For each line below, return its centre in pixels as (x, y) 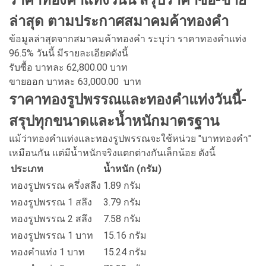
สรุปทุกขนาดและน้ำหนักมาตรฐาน (114, 121)
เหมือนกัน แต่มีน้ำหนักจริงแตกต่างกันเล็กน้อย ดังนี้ (112, 153)
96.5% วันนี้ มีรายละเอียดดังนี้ (69, 53)
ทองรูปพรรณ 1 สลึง (51, 202)
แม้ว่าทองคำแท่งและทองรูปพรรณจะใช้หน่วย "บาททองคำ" (130, 138)
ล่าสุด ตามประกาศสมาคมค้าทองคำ (119, 21)
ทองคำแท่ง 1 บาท (48, 252)
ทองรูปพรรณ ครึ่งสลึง (56, 185)
